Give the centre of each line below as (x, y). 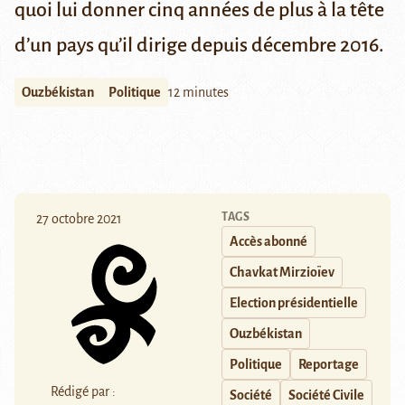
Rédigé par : (83, 391)
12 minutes (198, 93)
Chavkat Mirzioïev (282, 273)
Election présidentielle (294, 303)
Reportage (329, 365)
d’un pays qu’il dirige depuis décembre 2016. (199, 46)
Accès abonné (268, 242)
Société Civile (326, 396)
